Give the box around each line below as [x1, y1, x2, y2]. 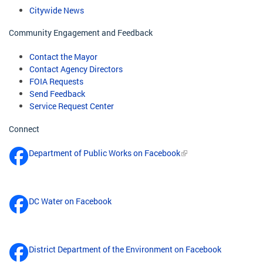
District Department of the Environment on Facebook [29, 243, 221, 255]
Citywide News [29, 4, 84, 16]
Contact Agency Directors [29, 63, 123, 75]
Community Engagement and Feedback [9, 27, 153, 39]
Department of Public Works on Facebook [29, 147, 180, 159]
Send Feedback [29, 88, 85, 100]
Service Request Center [29, 100, 114, 112]
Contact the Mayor [29, 51, 97, 63]
